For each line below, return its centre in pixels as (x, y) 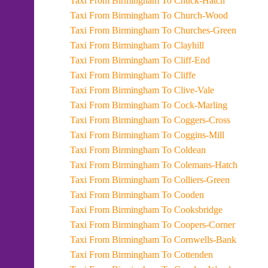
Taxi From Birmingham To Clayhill (183, 45)
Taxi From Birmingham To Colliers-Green (196, 180)
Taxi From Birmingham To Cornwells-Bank (199, 240)
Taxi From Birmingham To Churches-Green (199, 30)
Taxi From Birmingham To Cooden (183, 195)
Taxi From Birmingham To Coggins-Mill (193, 135)
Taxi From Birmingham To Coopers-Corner (198, 225)
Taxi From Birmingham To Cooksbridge (192, 210)
